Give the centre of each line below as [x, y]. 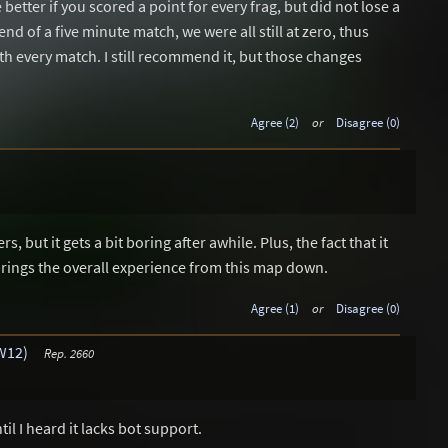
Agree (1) [274, 307]
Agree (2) [274, 122]
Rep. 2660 [68, 352]
